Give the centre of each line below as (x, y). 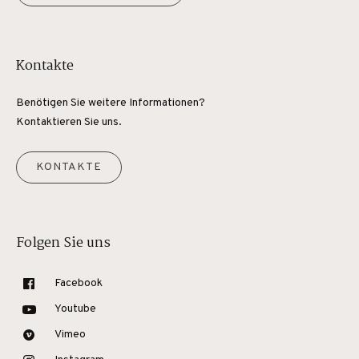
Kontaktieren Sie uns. (69, 122)
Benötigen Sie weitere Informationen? (111, 103)
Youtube (75, 309)
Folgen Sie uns (63, 243)
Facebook (79, 283)
